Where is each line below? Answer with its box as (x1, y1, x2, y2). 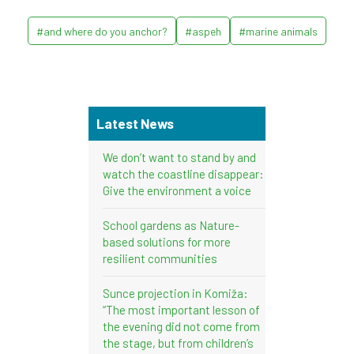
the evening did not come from (103, 318, 260, 333)
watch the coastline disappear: (103, 166, 264, 181)
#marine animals (239, 24, 318, 38)
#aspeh (185, 24, 221, 38)
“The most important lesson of (103, 302, 260, 317)
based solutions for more (103, 234, 231, 249)
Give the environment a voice (103, 183, 251, 198)
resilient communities (103, 250, 217, 265)
